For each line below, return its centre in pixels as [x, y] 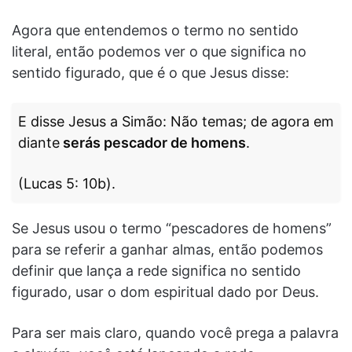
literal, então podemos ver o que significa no [159, 51]
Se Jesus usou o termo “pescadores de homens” [172, 228]
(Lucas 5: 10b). [67, 183]
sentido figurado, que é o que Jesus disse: [150, 72]
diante [39, 142]
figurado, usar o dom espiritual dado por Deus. [165, 291]
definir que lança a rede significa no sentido [156, 270]
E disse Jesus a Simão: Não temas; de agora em [176, 121]
